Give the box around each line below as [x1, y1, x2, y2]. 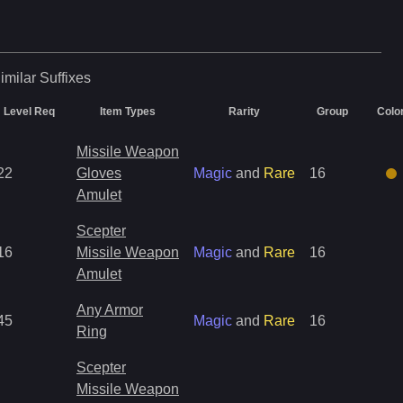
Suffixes [39, 70, 91, 85]
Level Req [4, 105, 55, 118]
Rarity [228, 105, 260, 118]
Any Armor [76, 302, 143, 318]
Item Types [100, 105, 156, 118]
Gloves [76, 166, 121, 181]
